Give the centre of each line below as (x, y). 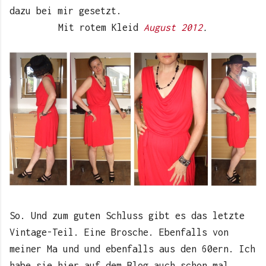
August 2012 (173, 28)
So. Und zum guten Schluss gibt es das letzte (127, 216)
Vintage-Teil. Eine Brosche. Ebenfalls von (119, 232)
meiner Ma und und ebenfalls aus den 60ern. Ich (132, 249)
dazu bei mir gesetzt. (68, 11)
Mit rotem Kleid (101, 28)
